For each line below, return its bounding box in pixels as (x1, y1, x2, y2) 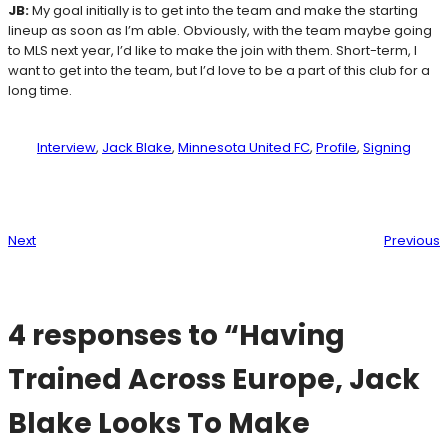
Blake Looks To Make (8, 404, 310, 444)
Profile (316, 138, 357, 158)
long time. (8, 81, 72, 101)
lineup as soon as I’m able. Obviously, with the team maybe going (8, 21, 432, 41)
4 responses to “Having (8, 316, 345, 356)
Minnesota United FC (178, 138, 310, 158)
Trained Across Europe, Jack (8, 360, 420, 400)
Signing (363, 138, 411, 158)
